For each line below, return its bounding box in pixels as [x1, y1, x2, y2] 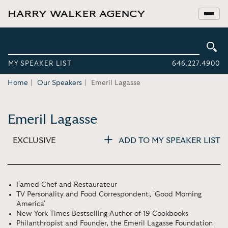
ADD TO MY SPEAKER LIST [119, 136, 220, 145]
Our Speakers [37, 79, 82, 87]
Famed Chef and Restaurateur [16, 181, 117, 188]
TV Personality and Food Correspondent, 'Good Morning [16, 191, 202, 198]
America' [16, 201, 45, 208]
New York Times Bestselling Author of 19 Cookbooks [16, 210, 188, 217]
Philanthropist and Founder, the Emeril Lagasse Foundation [16, 220, 213, 227]
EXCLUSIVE [13, 136, 55, 145]
